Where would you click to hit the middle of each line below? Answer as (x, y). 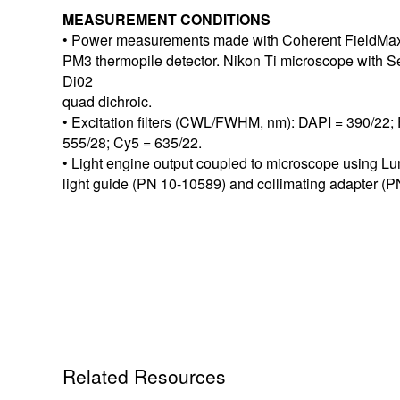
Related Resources (144, 376)
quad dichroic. (107, 102)
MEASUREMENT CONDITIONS (167, 20)
